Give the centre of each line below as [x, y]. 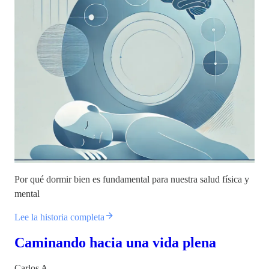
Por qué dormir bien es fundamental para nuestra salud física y [132, 179]
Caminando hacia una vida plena [115, 242]
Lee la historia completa [59, 217]
